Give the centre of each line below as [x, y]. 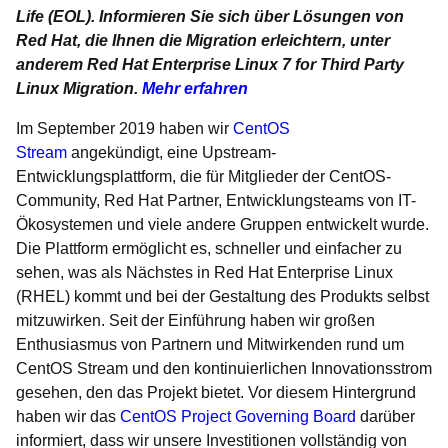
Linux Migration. [79, 88]
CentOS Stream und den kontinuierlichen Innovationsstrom [224, 368]
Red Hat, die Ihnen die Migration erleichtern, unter [203, 40]
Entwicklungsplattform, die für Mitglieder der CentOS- [203, 176]
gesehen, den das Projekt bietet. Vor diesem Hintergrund [216, 392]
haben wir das [68, 416]
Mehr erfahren [195, 88]
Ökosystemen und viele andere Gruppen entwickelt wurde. [222, 224]
